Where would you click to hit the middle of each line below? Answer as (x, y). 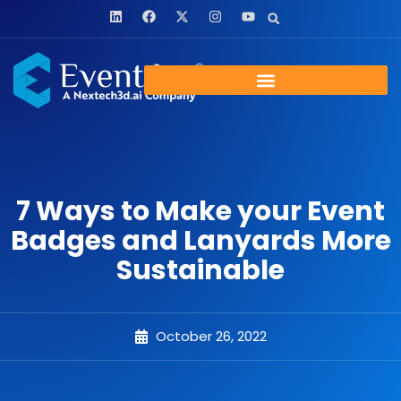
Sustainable (200, 270)
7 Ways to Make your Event (200, 211)
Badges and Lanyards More (200, 240)
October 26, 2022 (211, 336)
